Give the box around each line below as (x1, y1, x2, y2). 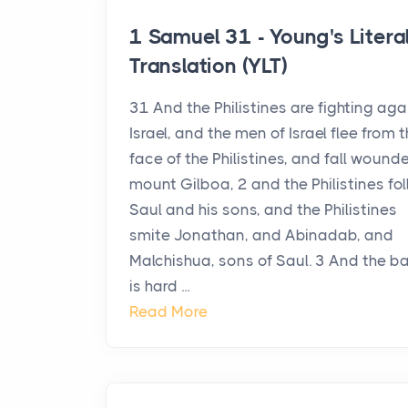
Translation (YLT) (129, 54, 288, 78)
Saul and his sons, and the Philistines (129, 200, 397, 219)
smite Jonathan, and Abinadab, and (129, 226, 393, 244)
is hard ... (129, 277, 189, 295)
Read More (129, 302, 208, 321)
